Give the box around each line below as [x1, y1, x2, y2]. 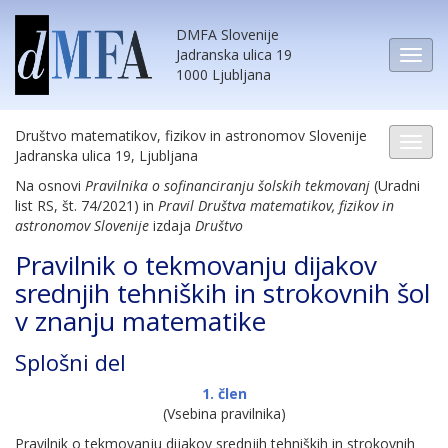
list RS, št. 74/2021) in [15, 196, 158, 215]
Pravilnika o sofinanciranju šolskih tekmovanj [85, 176, 370, 195]
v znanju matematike [15, 303, 266, 339]
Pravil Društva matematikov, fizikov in [158, 196, 394, 215]
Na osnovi [15, 176, 85, 195]
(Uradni [370, 176, 420, 195]
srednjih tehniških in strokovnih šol [15, 275, 430, 311]
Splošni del [15, 347, 126, 377]
